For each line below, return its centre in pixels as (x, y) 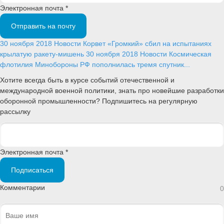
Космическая (190, 54)
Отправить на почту (43, 26)
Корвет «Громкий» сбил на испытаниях (147, 44)
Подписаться (32, 170)
